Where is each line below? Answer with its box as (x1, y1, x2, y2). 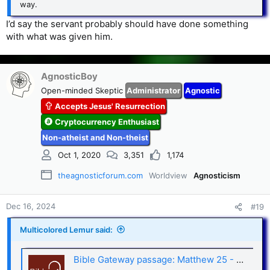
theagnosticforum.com (58, 170, 143, 180)
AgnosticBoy (41, 70, 98, 82)
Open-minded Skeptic (41, 85, 123, 95)
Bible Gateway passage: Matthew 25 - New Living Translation (74, 254, 236, 266)
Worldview (149, 170, 187, 180)
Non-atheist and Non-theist (42, 132, 148, 142)
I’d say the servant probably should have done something (6, 17, 248, 30)
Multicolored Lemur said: (20, 224, 113, 234)
